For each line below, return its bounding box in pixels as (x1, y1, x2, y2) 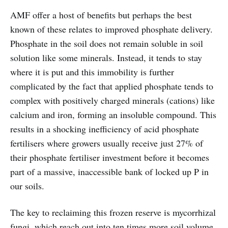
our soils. (10, 179, 44, 192)
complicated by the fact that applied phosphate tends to (10, 79, 213, 92)
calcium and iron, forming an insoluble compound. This (10, 108, 216, 121)
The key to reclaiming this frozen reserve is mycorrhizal (10, 206, 216, 218)
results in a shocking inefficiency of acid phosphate (10, 122, 199, 135)
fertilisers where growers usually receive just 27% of (10, 136, 203, 149)
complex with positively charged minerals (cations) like (10, 94, 215, 106)
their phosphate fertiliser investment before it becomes (10, 151, 209, 163)
